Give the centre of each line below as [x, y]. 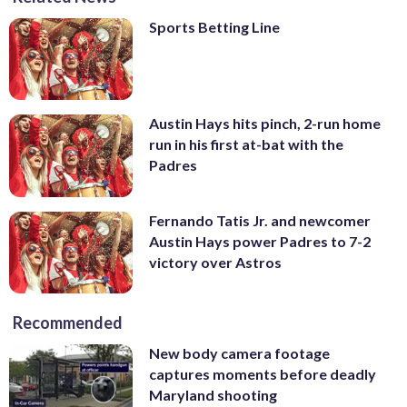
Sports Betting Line [214, 26]
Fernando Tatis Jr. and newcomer [260, 220]
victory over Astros [215, 262]
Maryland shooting [213, 395]
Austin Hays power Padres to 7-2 [260, 241]
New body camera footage [239, 353]
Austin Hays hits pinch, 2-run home [265, 124]
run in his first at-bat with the [246, 144]
